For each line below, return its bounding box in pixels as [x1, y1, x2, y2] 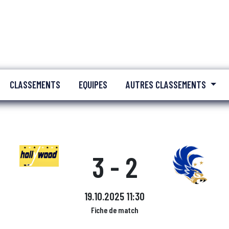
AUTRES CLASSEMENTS [126, 79, 208, 90]
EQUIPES [79, 79, 107, 90]
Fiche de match [90, 205, 139, 215]
